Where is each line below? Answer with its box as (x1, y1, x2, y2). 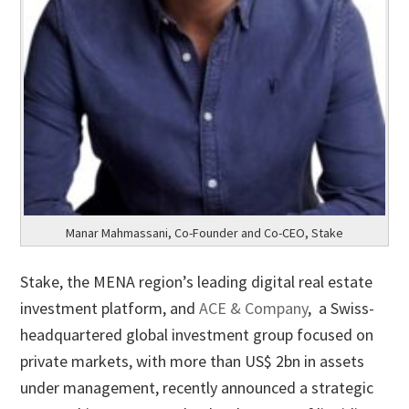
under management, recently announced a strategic (20, 376, 374, 398)
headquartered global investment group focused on (20, 323, 374, 345)
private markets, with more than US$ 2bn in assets (20, 350, 365, 372)
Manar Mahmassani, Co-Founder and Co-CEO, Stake (66, 224, 343, 241)
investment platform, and (20, 297, 200, 319)
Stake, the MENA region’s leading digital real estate (20, 270, 373, 292)
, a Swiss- (308, 297, 375, 319)
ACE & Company (199, 297, 309, 319)
